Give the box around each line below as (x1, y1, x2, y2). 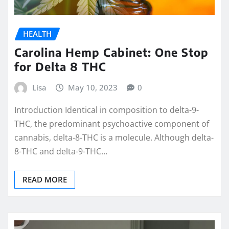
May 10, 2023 (68, 82, 118, 93)
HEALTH (23, 28, 52, 39)
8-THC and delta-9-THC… (14, 145, 107, 157)
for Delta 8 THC (14, 59, 106, 74)
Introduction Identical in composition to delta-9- (14, 104, 199, 116)
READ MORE (22, 174, 67, 185)
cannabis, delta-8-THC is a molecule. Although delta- (14, 131, 214, 143)
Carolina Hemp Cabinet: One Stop (14, 45, 209, 60)
